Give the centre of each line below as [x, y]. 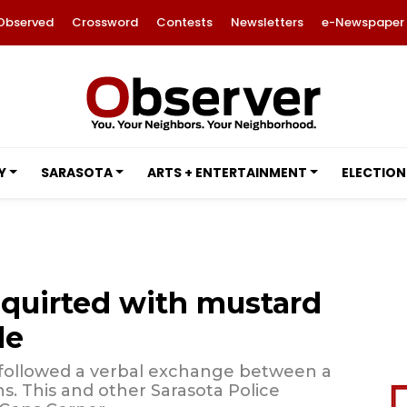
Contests [184, 22]
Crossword [104, 22]
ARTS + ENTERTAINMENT [227, 173]
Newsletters [267, 22]
